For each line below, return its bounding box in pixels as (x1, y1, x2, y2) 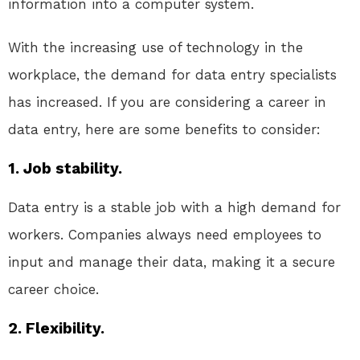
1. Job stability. (8, 159, 122, 178)
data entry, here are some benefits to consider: (8, 121, 321, 138)
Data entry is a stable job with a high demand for (8, 199, 341, 216)
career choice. (8, 281, 99, 298)
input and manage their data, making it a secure (8, 254, 335, 271)
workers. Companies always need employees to (8, 227, 321, 243)
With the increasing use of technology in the (8, 39, 303, 56)
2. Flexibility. (8, 319, 104, 338)
